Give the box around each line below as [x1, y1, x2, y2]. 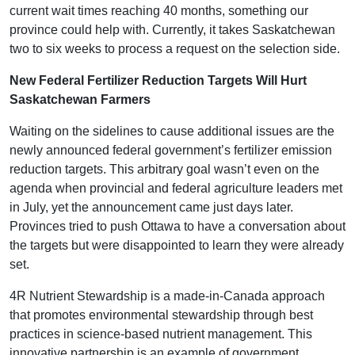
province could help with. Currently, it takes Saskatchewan [10, 22, 335, 36]
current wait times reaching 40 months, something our [10, 3, 308, 17]
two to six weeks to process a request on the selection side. [10, 41, 340, 55]
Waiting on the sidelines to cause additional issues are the [10, 124, 334, 138]
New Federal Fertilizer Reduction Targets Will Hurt [10, 73, 307, 87]
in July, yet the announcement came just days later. [10, 200, 293, 214]
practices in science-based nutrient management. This [10, 326, 312, 341]
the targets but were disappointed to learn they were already [10, 238, 344, 252]
